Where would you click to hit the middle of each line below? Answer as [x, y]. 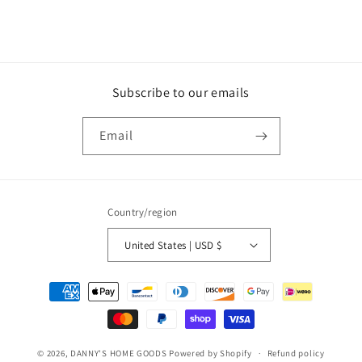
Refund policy [296, 353]
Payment [51, 284]
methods [51, 306]
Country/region [143, 212]
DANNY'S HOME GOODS [118, 353]
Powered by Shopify [210, 353]
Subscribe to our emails [181, 93]
